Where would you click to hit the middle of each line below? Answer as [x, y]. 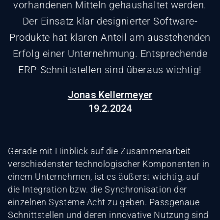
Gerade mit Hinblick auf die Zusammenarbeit [99, 151]
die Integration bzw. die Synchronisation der [97, 189]
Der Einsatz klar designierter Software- [110, 21]
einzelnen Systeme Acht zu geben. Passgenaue [104, 202]
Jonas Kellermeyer [110, 95]
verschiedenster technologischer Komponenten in [109, 164]
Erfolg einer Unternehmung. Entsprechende [110, 53]
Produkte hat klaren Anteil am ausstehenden [110, 37]
